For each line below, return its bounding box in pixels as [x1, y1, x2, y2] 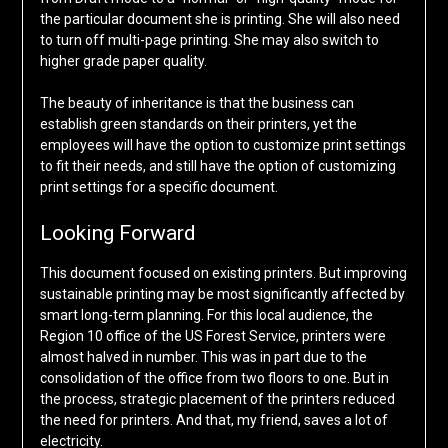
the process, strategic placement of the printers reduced [39, 391, 395, 408]
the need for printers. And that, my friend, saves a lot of [39, 412, 388, 429]
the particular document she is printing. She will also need [39, 11, 400, 28]
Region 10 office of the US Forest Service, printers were [39, 328, 386, 345]
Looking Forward [39, 221, 196, 246]
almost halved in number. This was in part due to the [39, 349, 367, 366]
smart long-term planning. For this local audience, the [39, 307, 373, 324]
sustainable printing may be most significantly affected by [39, 286, 405, 303]
